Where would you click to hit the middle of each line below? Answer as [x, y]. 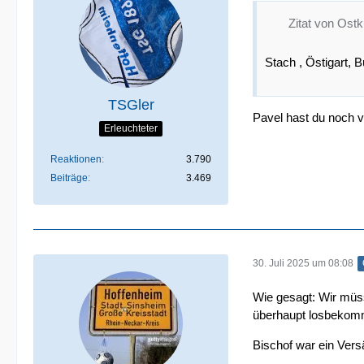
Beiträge [69, 178]
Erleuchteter [131, 128]
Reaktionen [76, 159]
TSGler [131, 105]
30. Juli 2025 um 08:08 [303, 263]
